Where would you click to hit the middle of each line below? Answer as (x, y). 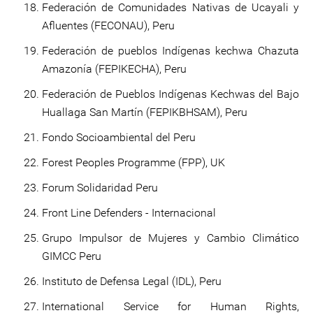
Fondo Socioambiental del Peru (120, 137)
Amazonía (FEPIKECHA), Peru (114, 69)
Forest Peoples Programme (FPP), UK (135, 162)
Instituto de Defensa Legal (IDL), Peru (132, 281)
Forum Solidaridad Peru (100, 188)
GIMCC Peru (72, 256)
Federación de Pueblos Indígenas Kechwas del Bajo (170, 94)
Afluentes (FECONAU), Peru (108, 26)
